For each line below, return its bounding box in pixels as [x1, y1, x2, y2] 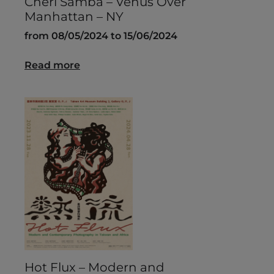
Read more [24, 59, 80, 72]
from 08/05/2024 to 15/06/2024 [24, 30, 177, 42]
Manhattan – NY [24, 9, 124, 24]
